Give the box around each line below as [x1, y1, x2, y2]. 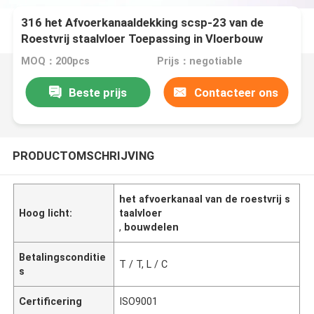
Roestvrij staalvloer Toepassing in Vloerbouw [21, 32, 264, 46]
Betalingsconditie [19, 251, 107, 263]
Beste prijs [68, 85, 127, 100]
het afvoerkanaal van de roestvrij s [119, 193, 291, 205]
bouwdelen [124, 221, 179, 233]
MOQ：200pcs [21, 55, 90, 67]
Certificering [19, 295, 83, 307]
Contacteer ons [193, 85, 278, 100]
